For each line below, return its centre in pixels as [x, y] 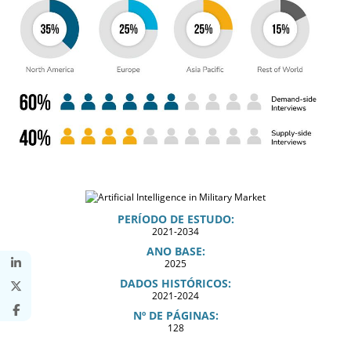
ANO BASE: [175, 251]
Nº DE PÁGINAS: [175, 315]
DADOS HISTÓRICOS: [175, 283]
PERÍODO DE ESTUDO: [175, 219]
